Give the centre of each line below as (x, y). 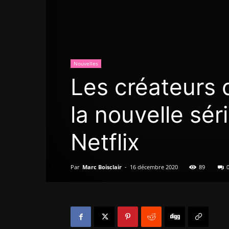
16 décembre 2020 (154, 167)
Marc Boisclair (102, 167)
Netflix (105, 142)
